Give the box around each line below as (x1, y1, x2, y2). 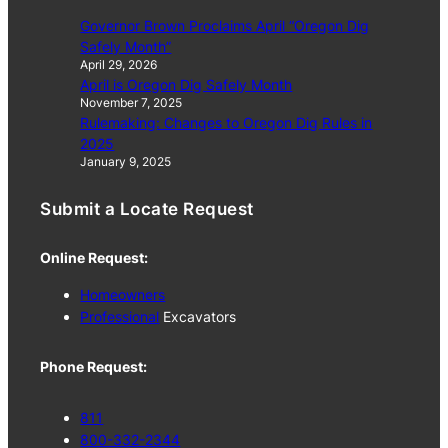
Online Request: (40, 249, 149, 267)
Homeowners (80, 285, 166, 303)
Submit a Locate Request (40, 199, 254, 220)
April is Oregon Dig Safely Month (80, 75, 293, 93)
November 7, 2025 (80, 95, 183, 110)
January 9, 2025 (80, 154, 172, 169)
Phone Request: (40, 358, 148, 376)
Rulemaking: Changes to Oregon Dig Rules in (80, 113, 373, 131)
